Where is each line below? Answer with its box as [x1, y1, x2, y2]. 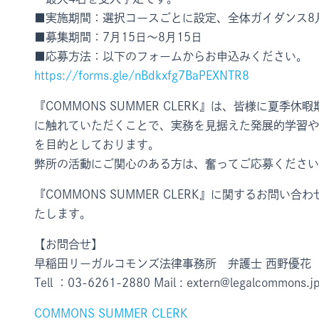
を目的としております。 [34, 139, 159, 151]
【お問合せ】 [34, 239, 103, 251]
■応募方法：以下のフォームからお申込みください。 [34, 51, 308, 63]
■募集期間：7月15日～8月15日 [34, 31, 202, 43]
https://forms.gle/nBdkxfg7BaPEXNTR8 [34, 70, 249, 82]
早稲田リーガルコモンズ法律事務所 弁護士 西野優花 [34, 258, 311, 270]
